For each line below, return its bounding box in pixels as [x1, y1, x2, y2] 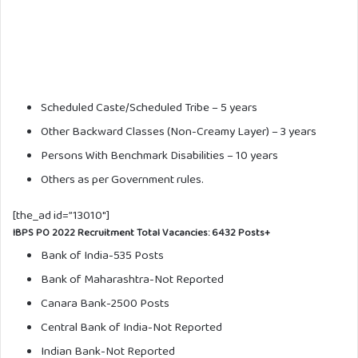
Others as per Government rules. [41, 170, 204, 189]
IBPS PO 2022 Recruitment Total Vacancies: [13, 225, 209, 241]
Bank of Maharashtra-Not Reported [41, 269, 224, 288]
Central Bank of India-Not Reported [41, 317, 222, 336]
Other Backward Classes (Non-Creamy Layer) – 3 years [41, 122, 316, 141]
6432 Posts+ [209, 225, 270, 241]
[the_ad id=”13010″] [13, 206, 109, 225]
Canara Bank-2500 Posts [41, 293, 169, 312]
